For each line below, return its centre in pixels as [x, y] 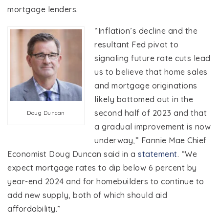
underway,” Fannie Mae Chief [151, 140]
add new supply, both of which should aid [87, 195]
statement [158, 154]
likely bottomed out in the [144, 99]
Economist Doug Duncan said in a [73, 154]
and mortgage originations [146, 85]
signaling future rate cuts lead [153, 58]
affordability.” [34, 208]
